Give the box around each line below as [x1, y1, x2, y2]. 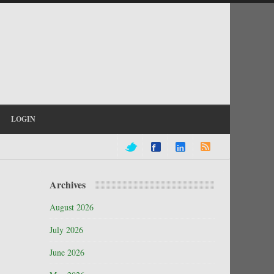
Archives [50, 177, 86, 191]
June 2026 [50, 246, 84, 258]
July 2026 [50, 224, 83, 235]
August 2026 [50, 201, 94, 213]
